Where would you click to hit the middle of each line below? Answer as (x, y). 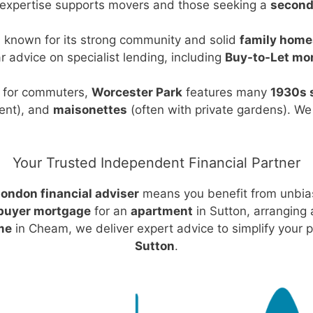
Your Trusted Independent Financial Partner (156, 162)
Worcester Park (137, 92)
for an (110, 211)
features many (226, 92)
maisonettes (90, 110)
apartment (161, 211)
